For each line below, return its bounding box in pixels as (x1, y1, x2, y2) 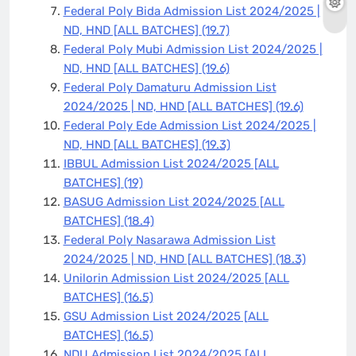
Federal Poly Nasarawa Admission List (63, 232, 276, 247)
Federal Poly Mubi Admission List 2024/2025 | (63, 41, 323, 56)
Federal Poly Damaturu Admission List (63, 79, 277, 95)
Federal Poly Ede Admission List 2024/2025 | (63, 118, 316, 133)
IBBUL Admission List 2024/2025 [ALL (63, 156, 279, 171)
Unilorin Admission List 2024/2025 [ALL (63, 270, 289, 285)
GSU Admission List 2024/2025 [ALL (63, 308, 269, 323)
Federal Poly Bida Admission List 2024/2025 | (63, 3, 320, 18)
